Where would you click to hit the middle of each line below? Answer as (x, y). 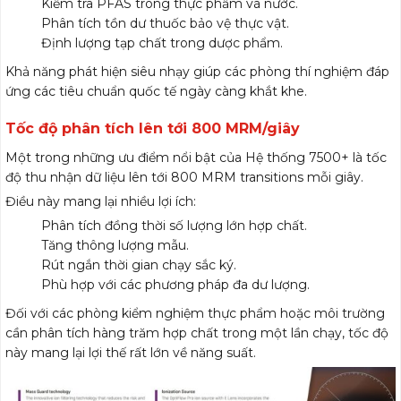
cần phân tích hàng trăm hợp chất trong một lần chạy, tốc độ (197, 333)
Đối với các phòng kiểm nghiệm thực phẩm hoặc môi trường (195, 313)
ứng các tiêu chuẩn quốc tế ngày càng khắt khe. (156, 91)
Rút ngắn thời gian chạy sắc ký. (139, 264)
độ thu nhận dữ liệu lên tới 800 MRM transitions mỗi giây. (184, 177)
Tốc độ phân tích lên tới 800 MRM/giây (153, 128)
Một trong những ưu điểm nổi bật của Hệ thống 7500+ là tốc (196, 157)
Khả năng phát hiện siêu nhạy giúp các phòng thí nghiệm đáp (197, 71)
